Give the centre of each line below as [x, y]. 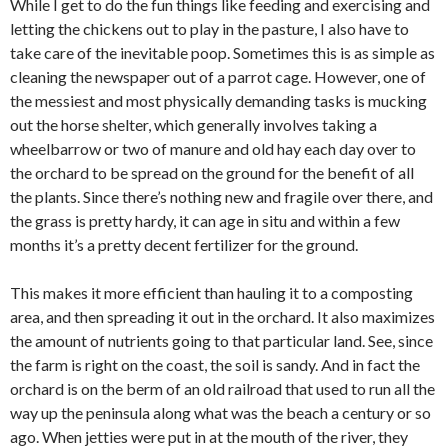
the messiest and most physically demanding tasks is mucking [218, 101]
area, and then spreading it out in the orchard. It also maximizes [222, 317]
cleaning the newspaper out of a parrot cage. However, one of [218, 77]
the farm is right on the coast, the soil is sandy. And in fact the [215, 365]
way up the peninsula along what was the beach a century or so [220, 413]
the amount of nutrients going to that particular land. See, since [221, 341]
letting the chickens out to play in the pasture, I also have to [209, 29]
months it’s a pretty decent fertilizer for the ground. [184, 245]
